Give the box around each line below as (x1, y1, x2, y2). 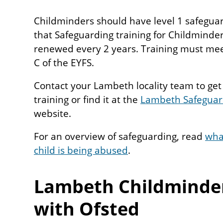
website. (34, 107, 71, 120)
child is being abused (34, 143, 128, 157)
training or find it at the (34, 93, 140, 106)
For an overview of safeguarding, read (34, 129, 205, 143)
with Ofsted (34, 196, 144, 221)
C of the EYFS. (34, 56, 94, 69)
